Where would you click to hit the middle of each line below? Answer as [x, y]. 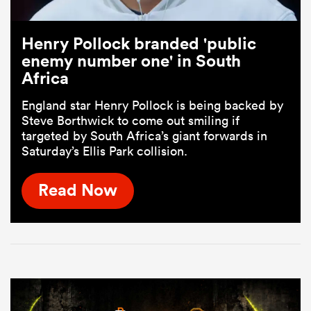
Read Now [78, 190]
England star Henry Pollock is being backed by [152, 105]
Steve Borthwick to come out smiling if [131, 120]
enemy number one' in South [131, 60]
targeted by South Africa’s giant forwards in [144, 135]
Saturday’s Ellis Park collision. [104, 151]
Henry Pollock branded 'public [139, 43]
